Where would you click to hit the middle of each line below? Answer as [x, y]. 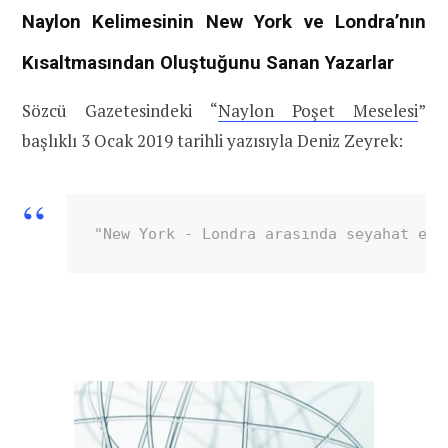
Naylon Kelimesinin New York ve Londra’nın [224, 21]
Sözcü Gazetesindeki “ [120, 110]
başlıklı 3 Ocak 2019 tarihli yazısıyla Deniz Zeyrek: [212, 140]
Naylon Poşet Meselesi [317, 110]
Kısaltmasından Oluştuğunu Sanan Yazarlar [208, 62]
